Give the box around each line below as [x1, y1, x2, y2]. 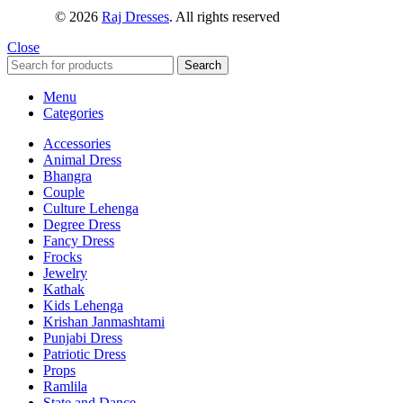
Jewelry [43, 264, 87, 281]
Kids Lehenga [43, 297, 123, 313]
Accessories [43, 135, 111, 151]
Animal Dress [43, 151, 121, 167]
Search [184, 58, 221, 72]
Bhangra [43, 167, 92, 184]
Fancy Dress [43, 232, 114, 248]
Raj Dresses [102, 8, 169, 24]
